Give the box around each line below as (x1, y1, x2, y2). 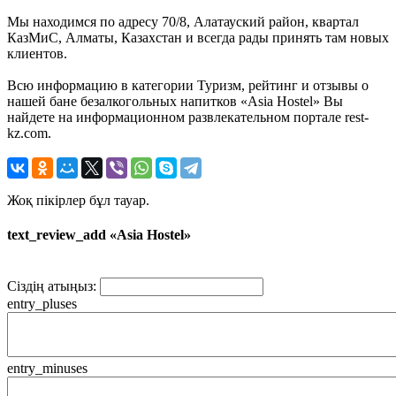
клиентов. (7, 45, 67, 61)
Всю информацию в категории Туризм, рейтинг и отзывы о (7, 77, 369, 93)
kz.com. (7, 125, 51, 141)
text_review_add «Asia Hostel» (7, 227, 191, 243)
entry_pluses (7, 296, 77, 312)
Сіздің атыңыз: (7, 278, 96, 294)
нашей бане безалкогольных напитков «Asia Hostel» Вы (7, 93, 343, 109)
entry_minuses (7, 361, 88, 377)
